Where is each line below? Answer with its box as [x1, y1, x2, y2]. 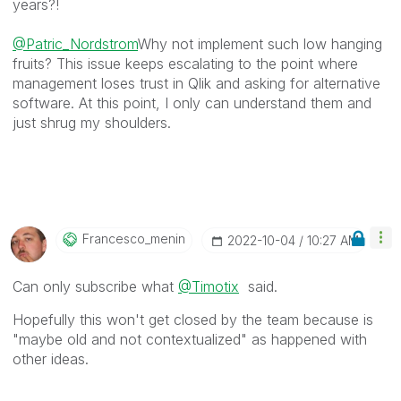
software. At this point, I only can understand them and [13, 94, 371, 113]
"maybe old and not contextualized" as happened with [13, 330, 367, 349]
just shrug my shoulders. [13, 114, 171, 132]
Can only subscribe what [13, 277, 178, 296]
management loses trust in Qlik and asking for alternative [13, 74, 380, 93]
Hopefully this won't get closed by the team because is [13, 311, 373, 329]
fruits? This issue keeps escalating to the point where [13, 55, 358, 73]
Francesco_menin [82, 231, 185, 247]
